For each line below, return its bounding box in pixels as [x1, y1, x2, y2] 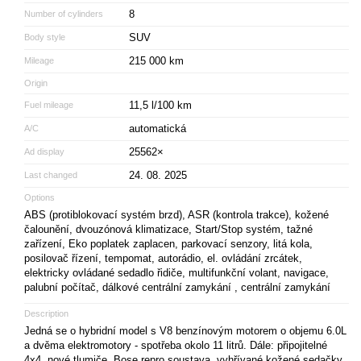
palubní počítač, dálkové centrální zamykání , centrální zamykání [24, 280, 330, 293]
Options [24, 192, 55, 202]
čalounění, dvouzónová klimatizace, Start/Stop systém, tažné [24, 222, 313, 235]
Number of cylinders [24, 8, 103, 19]
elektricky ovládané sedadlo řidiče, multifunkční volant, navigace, [24, 266, 329, 279]
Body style [24, 31, 65, 42]
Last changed [24, 169, 77, 180]
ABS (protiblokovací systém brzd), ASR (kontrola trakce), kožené [24, 208, 329, 221]
